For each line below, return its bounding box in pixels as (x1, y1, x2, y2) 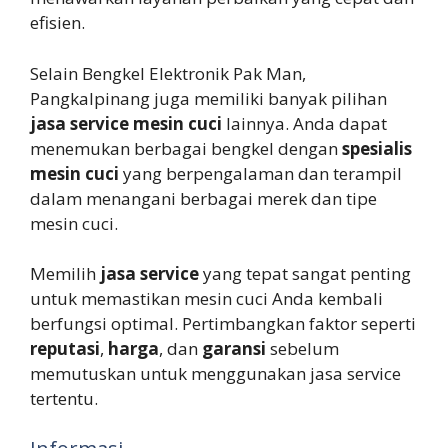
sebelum (266, 337, 339, 361)
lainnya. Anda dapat (222, 111, 387, 135)
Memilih (30, 262, 100, 286)
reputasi (30, 337, 100, 361)
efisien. (30, 11, 85, 35)
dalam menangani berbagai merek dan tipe (30, 186, 377, 210)
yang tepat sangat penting (199, 262, 411, 286)
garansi (202, 337, 266, 361)
